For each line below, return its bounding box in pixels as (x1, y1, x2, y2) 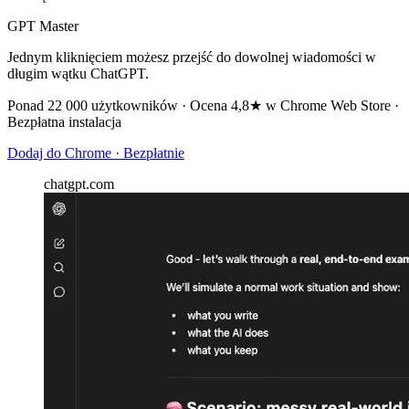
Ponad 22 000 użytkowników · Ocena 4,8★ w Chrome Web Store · (7, 97, 399, 113)
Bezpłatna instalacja (7, 113, 121, 130)
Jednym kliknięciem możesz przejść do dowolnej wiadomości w (7, 48, 376, 65)
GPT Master (7, 17, 79, 34)
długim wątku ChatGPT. (7, 65, 149, 81)
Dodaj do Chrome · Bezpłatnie (7, 144, 184, 161)
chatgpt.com (44, 175, 114, 192)
